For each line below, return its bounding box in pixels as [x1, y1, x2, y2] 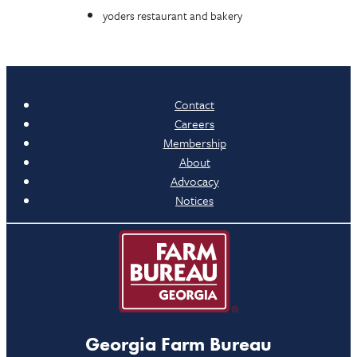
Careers [175, 115, 214, 132]
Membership [163, 134, 226, 151]
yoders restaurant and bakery [103, 7, 242, 24]
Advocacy [170, 172, 219, 190]
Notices [175, 191, 214, 209]
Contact [175, 96, 214, 113]
